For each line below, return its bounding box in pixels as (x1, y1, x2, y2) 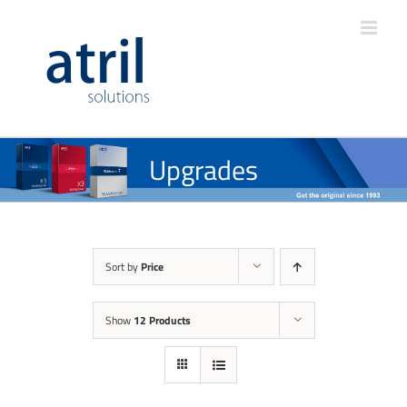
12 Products (133, 312, 191, 329)
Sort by (104, 258, 141, 275)
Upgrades (149, 149, 258, 191)
